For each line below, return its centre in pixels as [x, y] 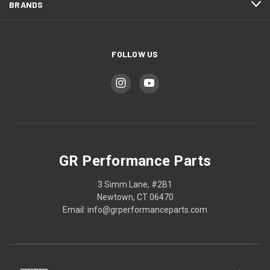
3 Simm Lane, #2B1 [135, 184]
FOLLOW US [135, 54]
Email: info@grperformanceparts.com [135, 209]
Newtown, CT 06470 [135, 197]
